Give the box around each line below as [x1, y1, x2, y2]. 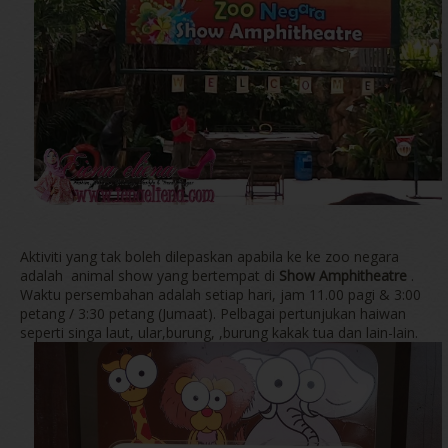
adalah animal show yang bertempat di [20, 266, 279, 286]
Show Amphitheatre [279, 266, 407, 286]
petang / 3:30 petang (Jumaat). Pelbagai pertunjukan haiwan [20, 304, 406, 324]
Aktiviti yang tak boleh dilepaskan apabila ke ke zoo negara [20, 247, 399, 267]
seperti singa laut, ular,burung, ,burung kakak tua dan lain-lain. [20, 323, 418, 343]
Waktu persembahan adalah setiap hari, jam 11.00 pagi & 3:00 [20, 285, 421, 305]
